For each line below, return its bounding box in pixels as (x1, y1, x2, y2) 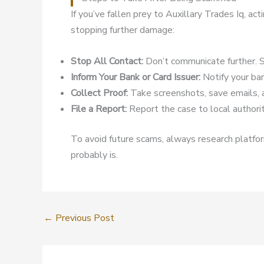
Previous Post (53, 211, 114, 225)
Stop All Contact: (71, 54, 143, 68)
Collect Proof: (71, 86, 128, 100)
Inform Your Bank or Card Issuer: (71, 70, 200, 84)
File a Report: (71, 102, 127, 115)
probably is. (71, 148, 118, 161)
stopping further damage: (71, 24, 174, 37)
